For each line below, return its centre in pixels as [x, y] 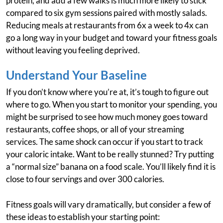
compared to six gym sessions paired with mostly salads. [107, 13]
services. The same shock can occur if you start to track [105, 142]
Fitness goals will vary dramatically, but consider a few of [109, 205]
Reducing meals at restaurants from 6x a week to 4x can [107, 25]
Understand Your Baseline [76, 75]
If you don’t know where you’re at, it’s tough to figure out [107, 92]
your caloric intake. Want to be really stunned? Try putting [110, 154]
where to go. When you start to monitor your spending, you [111, 105]
